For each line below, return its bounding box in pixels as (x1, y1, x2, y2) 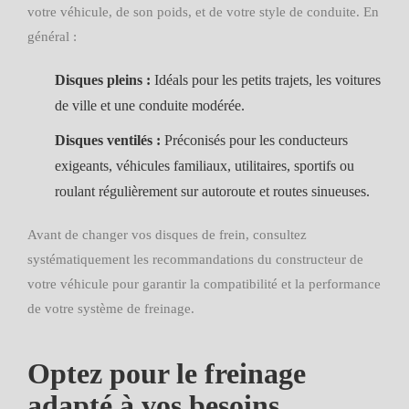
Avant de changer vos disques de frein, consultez (27, 227, 307, 242)
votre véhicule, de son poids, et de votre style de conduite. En (27, 5, 379, 19)
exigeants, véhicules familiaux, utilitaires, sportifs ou (55, 158, 354, 173)
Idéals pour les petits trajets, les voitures (151, 72, 381, 88)
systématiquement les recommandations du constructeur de (27, 252, 363, 267)
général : (27, 29, 77, 44)
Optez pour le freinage (27, 357, 306, 390)
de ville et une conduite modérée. (55, 98, 245, 113)
